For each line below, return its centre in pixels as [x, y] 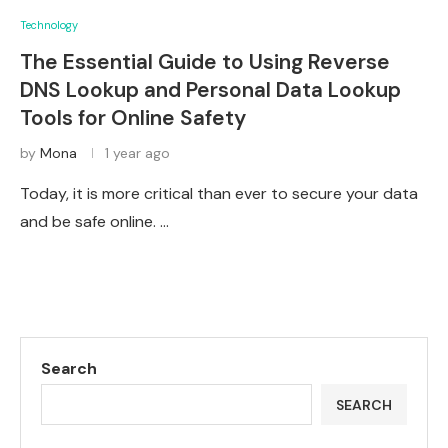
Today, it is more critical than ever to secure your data [219, 193]
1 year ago [137, 153]
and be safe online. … [94, 221]
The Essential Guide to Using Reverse [205, 62]
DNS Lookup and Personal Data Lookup [210, 90]
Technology [49, 25]
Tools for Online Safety [133, 118]
